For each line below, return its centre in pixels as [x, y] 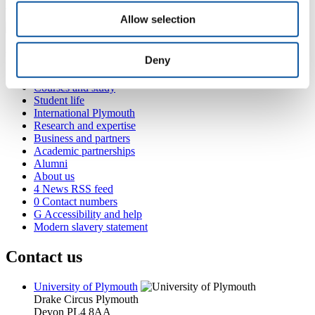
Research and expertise [85, 125]
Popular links [54, 57]
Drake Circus [63, 299]
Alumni [51, 163]
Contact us [44, 256]
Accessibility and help [92, 214]
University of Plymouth [86, 286]
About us [54, 176]
